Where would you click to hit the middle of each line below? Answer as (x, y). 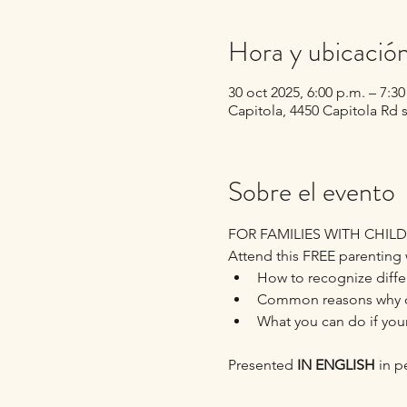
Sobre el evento (311, 192)
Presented (262, 365)
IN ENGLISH (336, 365)
